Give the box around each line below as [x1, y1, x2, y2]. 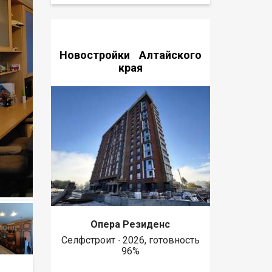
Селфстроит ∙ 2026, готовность [61, 234, 200, 246]
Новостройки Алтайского [59, 48, 202, 61]
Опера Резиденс [90, 219, 171, 231]
